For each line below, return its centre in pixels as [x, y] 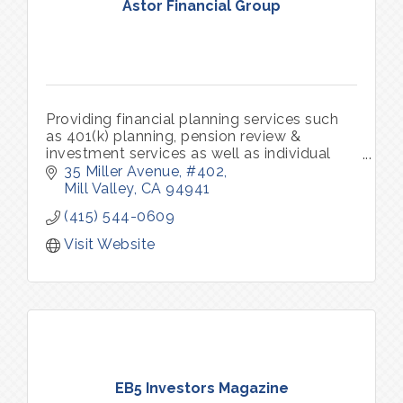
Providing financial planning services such [192, 119]
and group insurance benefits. [150, 170]
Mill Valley [99, 188]
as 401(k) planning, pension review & [173, 136]
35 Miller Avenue [121, 171]
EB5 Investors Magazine [201, 389]
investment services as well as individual [188, 153]
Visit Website [110, 244]
